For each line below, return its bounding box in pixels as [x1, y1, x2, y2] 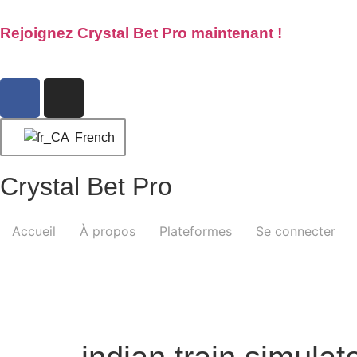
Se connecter [256, 223, 335, 240]
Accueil [12, 223, 56, 240]
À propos [80, 223, 135, 240]
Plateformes [159, 223, 232, 240]
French [71, 130, 115, 144]
